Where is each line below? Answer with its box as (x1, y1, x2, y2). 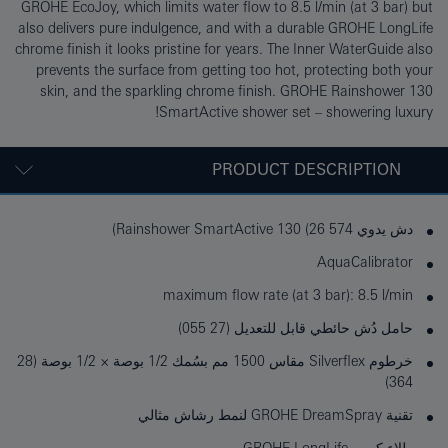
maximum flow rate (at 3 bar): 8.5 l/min (163, 287, 413, 304)
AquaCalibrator (317, 254, 413, 271)
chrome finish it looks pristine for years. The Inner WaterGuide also (15, 41, 433, 58)
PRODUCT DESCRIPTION (212, 160, 401, 180)
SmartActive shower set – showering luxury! (159, 104, 433, 121)
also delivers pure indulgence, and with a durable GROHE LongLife (18, 20, 433, 37)
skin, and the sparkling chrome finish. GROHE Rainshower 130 (40, 83, 433, 100)
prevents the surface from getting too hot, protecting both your (36, 62, 433, 79)
